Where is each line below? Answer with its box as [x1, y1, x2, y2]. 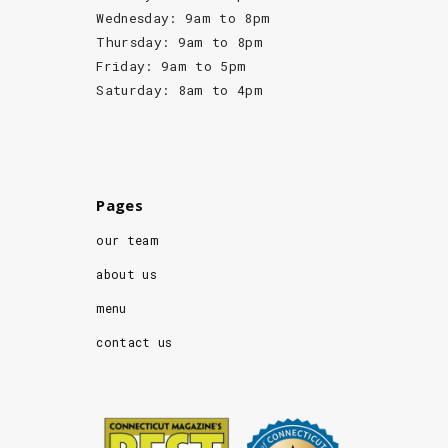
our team [96, 231, 158, 248]
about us [96, 265, 157, 282]
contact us [96, 333, 173, 350]
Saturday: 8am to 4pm [96, 80, 263, 99]
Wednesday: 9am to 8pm [96, 8, 271, 27]
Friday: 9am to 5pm [96, 56, 247, 75]
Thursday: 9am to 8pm [96, 32, 263, 51]
